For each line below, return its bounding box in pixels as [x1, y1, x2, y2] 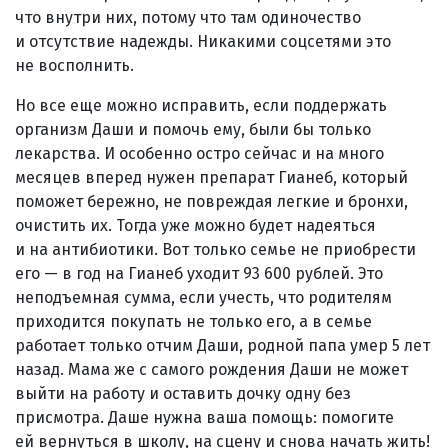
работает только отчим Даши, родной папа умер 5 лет [15, 335, 430, 355]
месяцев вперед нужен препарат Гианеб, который [15, 167, 408, 187]
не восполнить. [15, 55, 134, 75]
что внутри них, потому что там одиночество [15, 7, 361, 27]
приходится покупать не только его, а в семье [15, 311, 372, 331]
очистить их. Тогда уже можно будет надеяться [15, 215, 376, 235]
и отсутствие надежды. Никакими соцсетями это [15, 31, 391, 51]
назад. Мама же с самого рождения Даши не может [15, 359, 408, 379]
